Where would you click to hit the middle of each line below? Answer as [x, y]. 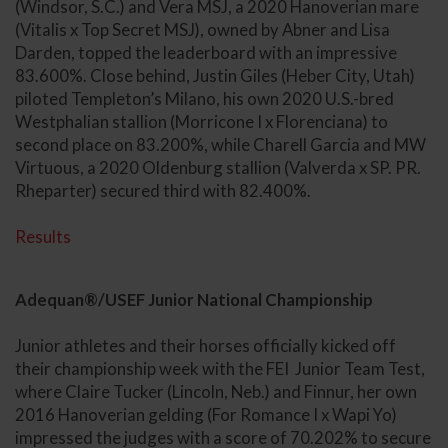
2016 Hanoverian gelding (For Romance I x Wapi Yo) [206, 414]
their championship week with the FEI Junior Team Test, [220, 368]
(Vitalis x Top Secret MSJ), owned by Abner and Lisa [202, 29]
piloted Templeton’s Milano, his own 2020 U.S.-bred [204, 98]
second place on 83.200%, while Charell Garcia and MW [220, 144]
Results [43, 236]
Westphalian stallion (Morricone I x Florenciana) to [201, 121]
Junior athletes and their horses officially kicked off [205, 345]
